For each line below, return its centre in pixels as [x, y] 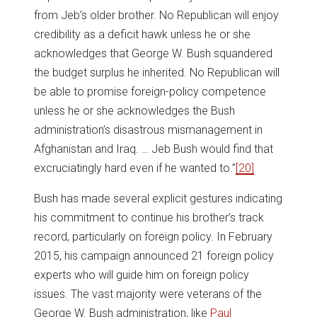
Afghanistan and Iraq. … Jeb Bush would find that [154, 149]
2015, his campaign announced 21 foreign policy [154, 256]
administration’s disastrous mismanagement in [148, 130]
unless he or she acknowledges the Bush [134, 111]
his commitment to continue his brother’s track [149, 218]
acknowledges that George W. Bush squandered [153, 54]
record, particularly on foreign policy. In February [153, 237]
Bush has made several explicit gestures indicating [158, 199]
